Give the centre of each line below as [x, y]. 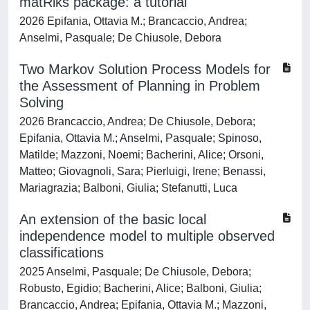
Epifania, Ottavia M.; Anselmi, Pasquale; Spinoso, [140, 138]
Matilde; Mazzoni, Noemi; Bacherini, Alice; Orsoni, [142, 155]
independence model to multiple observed [147, 236]
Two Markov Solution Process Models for [145, 69]
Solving [42, 102]
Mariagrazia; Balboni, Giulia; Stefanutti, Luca [128, 188]
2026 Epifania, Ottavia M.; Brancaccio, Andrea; [133, 21]
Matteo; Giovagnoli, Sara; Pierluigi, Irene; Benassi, [143, 171]
